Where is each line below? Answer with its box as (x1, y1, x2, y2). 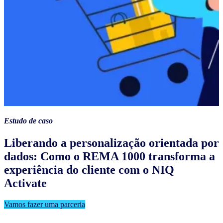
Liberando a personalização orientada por (4, 136, 219, 149)
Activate (4, 176, 47, 190)
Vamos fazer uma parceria (4, 200, 85, 209)
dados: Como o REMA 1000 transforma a (4, 149, 215, 163)
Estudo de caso (4, 116, 53, 125)
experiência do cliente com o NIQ (4, 163, 174, 176)
